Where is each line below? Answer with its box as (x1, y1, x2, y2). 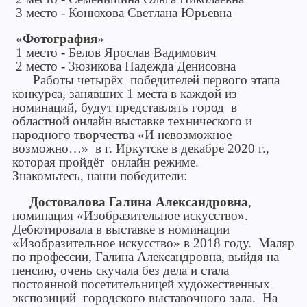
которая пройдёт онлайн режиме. (12, 155, 202, 169)
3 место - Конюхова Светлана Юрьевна (12, 5, 232, 20)
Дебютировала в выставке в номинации (12, 222, 233, 236)
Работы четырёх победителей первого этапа (12, 73, 280, 87)
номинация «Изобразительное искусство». (12, 208, 248, 223)
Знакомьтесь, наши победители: (12, 169, 187, 183)
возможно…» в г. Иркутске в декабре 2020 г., (12, 141, 273, 156)
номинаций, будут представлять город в (12, 100, 237, 114)
